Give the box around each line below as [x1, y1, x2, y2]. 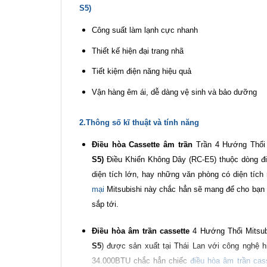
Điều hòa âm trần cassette [91, 226, 190, 236]
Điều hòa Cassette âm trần [91, 139, 193, 149]
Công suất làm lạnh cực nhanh [91, 25, 198, 35]
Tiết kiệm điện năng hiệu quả [91, 67, 191, 76]
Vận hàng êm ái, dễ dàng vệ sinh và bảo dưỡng [91, 87, 257, 97]
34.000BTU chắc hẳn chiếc [91, 256, 191, 266]
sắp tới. [91, 199, 119, 209]
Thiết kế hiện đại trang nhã [91, 46, 184, 55]
